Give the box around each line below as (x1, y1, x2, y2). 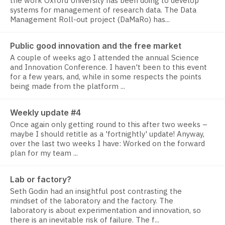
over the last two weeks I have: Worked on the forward (10, 139, 205, 149)
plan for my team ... (10, 148, 78, 158)
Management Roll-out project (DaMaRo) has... (10, 15, 170, 25)
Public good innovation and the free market (10, 41, 181, 51)
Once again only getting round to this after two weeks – (10, 120, 207, 130)
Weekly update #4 (10, 107, 81, 118)
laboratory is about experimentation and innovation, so (10, 205, 201, 215)
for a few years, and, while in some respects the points (10, 72, 201, 82)
